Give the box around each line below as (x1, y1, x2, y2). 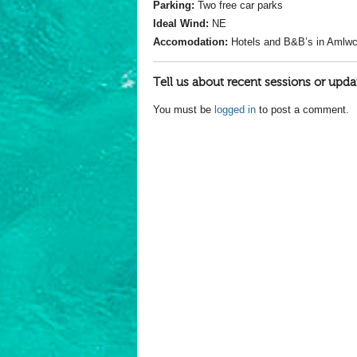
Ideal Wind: (153, 18, 212, 29)
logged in (214, 104, 256, 116)
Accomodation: (153, 36, 231, 48)
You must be (153, 104, 214, 116)
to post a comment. (256, 104, 349, 116)
